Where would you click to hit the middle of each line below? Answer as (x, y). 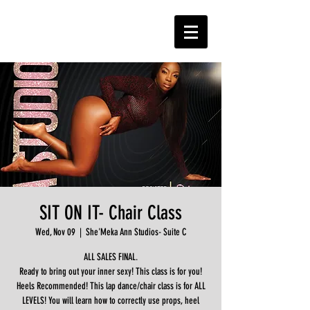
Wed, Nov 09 (55, 232)
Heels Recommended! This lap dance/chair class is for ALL (111, 286)
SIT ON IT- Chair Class (111, 213)
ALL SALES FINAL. (111, 257)
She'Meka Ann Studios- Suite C (136, 232)
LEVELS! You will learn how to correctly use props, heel (111, 301)
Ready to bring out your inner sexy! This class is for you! (111, 272)
